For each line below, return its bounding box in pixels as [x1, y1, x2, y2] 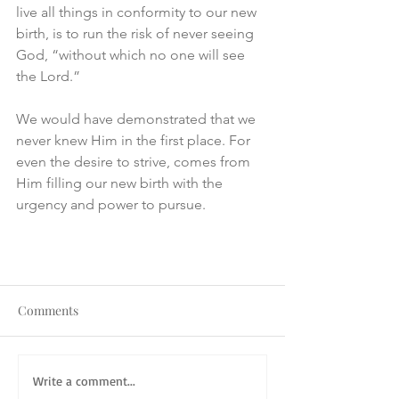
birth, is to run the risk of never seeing [16, 25, 257, 43]
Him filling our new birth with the [16, 175, 226, 192]
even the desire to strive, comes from [16, 153, 254, 171]
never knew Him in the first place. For [16, 132, 254, 150]
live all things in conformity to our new [16, 4, 260, 21]
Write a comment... [33, 372, 135, 388]
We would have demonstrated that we [16, 110, 259, 128]
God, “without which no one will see [16, 46, 248, 64]
